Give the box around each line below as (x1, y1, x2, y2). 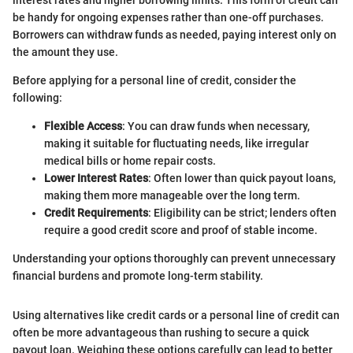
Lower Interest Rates (44, 172, 148, 184)
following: (13, 91, 62, 104)
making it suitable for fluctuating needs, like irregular (44, 137, 309, 150)
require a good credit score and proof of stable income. (44, 224, 318, 236)
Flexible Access (44, 120, 122, 132)
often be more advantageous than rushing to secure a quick (13, 326, 309, 339)
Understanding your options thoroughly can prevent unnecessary (13, 252, 336, 265)
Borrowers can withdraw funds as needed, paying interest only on (13, 28, 336, 41)
